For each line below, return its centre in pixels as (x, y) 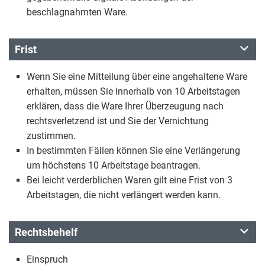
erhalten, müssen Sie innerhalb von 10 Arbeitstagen (133, 91)
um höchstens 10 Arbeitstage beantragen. (114, 165)
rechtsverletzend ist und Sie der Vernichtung (118, 121)
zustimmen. (51, 136)
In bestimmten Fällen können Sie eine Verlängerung (133, 151)
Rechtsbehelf (46, 232)
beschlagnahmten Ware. (77, 12)
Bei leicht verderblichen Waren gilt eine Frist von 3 (130, 180)
